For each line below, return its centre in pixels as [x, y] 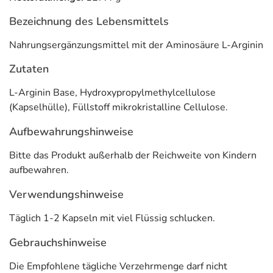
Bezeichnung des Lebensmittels [89, 21]
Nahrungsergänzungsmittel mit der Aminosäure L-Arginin [136, 45]
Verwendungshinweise [66, 194]
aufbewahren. [39, 170]
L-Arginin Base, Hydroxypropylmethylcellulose [112, 93]
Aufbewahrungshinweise [71, 132]
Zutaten [29, 69]
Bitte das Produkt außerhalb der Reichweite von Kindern [133, 155]
